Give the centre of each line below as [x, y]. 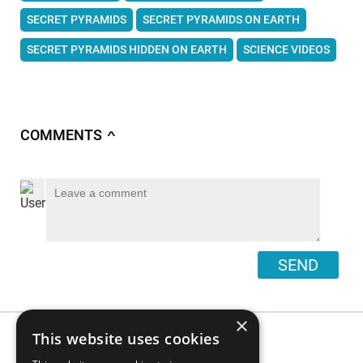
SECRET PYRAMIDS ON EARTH [221, 19]
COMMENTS [61, 135]
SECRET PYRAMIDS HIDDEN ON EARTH [127, 49]
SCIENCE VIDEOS [286, 49]
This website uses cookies [126, 339]
